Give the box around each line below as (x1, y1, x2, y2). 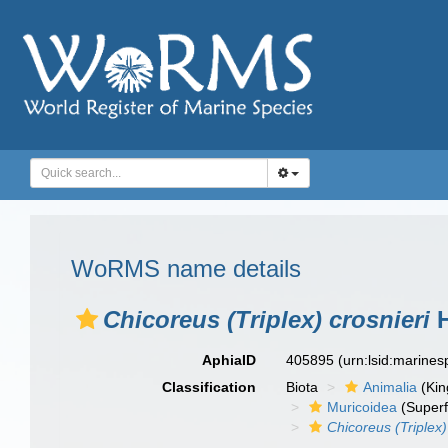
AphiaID (202, 352, 257, 368)
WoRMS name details (71, 255, 301, 282)
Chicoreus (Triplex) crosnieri (103, 306, 430, 333)
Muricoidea (327, 399, 398, 415)
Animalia (363, 379, 418, 395)
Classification (162, 379, 257, 395)
